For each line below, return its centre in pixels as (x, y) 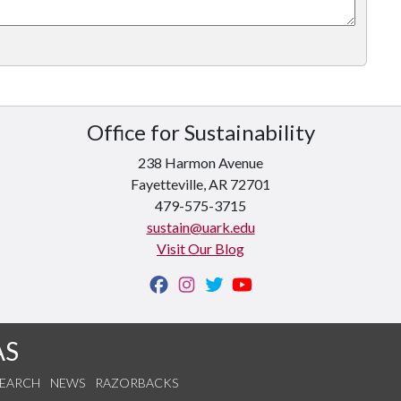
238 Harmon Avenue (200, 162)
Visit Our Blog (200, 248)
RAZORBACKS (137, 383)
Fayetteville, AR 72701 (200, 184)
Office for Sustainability (200, 132)
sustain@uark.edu (200, 227)
